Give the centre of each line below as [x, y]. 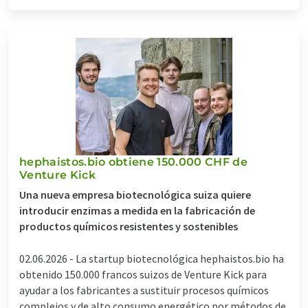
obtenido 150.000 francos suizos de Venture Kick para [143, 274]
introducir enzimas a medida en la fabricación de [137, 210]
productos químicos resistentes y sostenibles [129, 226]
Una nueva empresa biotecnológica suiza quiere [135, 194]
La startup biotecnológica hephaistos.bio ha [180, 258]
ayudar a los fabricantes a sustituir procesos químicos [144, 290]
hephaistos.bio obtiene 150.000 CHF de [133, 162]
